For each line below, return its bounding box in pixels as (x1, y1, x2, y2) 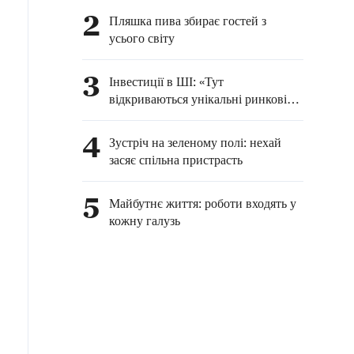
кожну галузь (109, 213, 180, 228)
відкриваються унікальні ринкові (109, 91, 287, 107)
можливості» (109, 108, 178, 124)
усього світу (109, 30, 175, 46)
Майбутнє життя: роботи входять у (109, 195, 296, 211)
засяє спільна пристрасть (109, 152, 246, 168)
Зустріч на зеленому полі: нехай (109, 134, 281, 150)
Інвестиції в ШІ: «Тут (109, 73, 224, 89)
